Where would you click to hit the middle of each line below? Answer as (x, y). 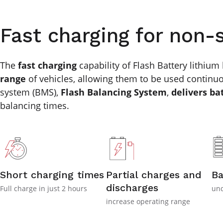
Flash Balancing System (114, 92)
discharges (132, 187)
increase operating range (148, 201)
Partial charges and (154, 174)
